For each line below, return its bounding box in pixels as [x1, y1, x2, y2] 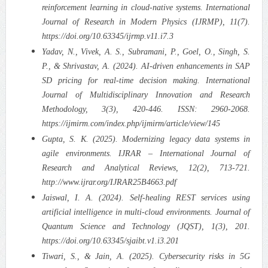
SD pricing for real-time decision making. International [41, 75, 251, 85]
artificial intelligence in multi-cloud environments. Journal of [41, 207, 251, 217]
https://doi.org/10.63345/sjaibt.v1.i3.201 [41, 236, 179, 245]
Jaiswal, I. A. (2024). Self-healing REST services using [41, 193, 251, 202]
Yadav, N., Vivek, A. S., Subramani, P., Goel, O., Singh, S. [41, 47, 251, 56]
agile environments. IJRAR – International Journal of [41, 148, 251, 158]
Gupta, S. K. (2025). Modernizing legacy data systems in [41, 134, 251, 144]
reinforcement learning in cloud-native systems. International [41, 2, 251, 12]
